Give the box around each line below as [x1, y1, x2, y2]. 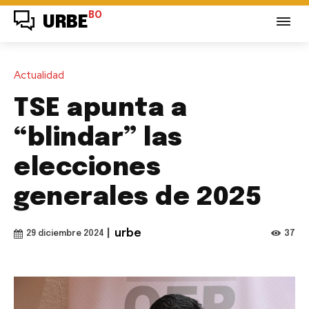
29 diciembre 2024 [26, 229, 104, 238]
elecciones [14, 155, 161, 181]
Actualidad [14, 68, 64, 82]
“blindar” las [14, 126, 183, 151]
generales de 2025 [14, 185, 262, 210]
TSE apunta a [14, 96, 187, 121]
